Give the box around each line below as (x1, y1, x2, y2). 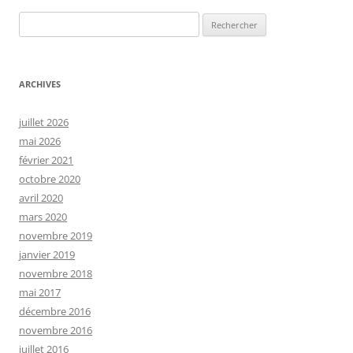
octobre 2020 (19, 172, 80, 186)
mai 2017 (19, 285, 61, 299)
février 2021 (19, 153, 73, 167)
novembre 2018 (19, 266, 92, 281)
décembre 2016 (19, 304, 91, 318)
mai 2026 (19, 134, 61, 148)
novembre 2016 (19, 323, 92, 337)
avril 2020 (19, 191, 63, 205)
